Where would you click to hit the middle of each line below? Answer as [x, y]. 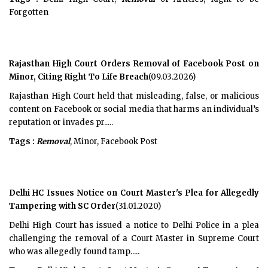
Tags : [22, 141]
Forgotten [29, 12]
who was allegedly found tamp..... [74, 252]
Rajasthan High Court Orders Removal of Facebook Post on [134, 64]
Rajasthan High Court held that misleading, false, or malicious [134, 96]
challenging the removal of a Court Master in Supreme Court [134, 238]
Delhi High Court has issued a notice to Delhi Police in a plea [134, 225]
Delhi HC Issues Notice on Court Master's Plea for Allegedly [134, 193]
